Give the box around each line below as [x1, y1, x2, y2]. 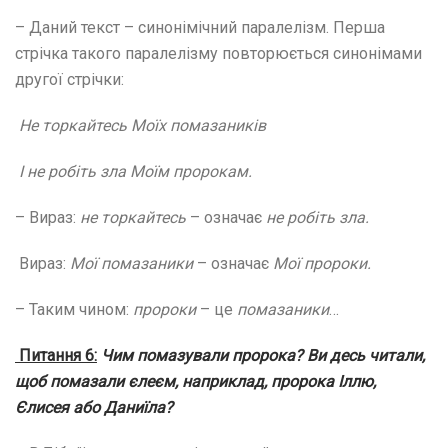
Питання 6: [15, 345, 97, 365]
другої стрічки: [15, 69, 124, 89]
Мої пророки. [273, 253, 371, 273]
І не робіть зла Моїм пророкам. [15, 161, 252, 181]
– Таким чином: [15, 299, 133, 319]
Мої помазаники [70, 253, 193, 273]
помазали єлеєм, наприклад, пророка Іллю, [50, 371, 376, 391]
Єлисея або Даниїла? [15, 397, 173, 417]
